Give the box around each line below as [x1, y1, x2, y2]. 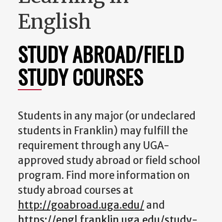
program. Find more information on [18, 168, 190, 182]
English [18, 9, 91, 35]
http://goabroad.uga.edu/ [18, 198, 144, 212]
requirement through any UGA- [18, 139, 169, 152]
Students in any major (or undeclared [18, 109, 196, 122]
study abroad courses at [18, 183, 133, 197]
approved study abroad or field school [18, 154, 200, 167]
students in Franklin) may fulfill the [18, 124, 188, 137]
